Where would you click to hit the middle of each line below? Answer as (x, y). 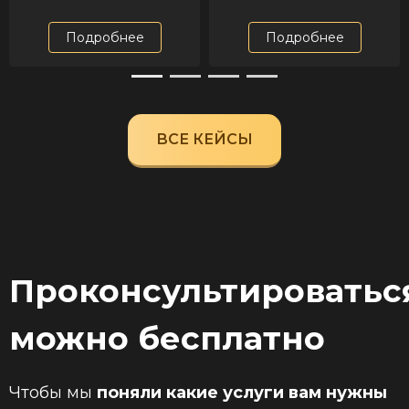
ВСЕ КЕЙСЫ (204, 140)
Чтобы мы (53, 393)
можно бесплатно (167, 339)
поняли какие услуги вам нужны (242, 393)
